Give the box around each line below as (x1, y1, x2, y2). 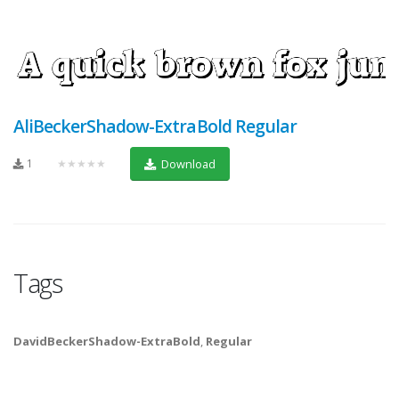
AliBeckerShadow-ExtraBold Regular (13, 114, 297, 139)
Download (158, 155, 216, 172)
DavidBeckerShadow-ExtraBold (13, 333, 200, 350)
